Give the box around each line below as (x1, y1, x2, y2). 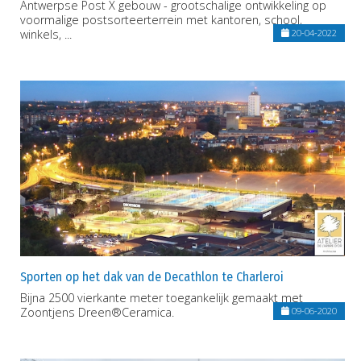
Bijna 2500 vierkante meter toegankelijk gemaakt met (20, 290, 303, 306)
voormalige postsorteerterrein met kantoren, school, (20, 12, 302, 28)
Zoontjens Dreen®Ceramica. (20, 305, 174, 321)
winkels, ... (20, 27, 72, 43)
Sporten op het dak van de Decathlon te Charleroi (20, 269, 284, 285)
